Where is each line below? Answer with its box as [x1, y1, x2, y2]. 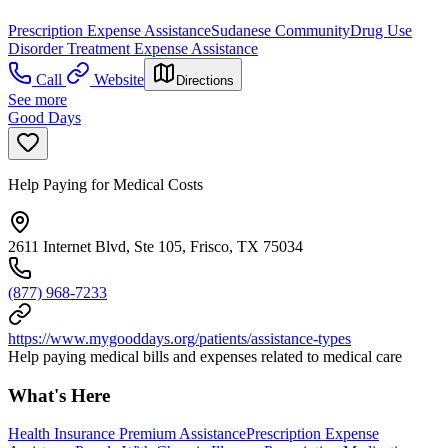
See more [8, 90, 67, 108]
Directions [176, 72, 234, 88]
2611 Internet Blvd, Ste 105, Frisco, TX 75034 [8, 237, 303, 255]
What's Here [8, 384, 110, 406]
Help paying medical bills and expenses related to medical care [8, 347, 402, 365]
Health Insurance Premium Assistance [8, 425, 246, 443]
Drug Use [350, 21, 412, 39]
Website [94, 70, 144, 88]
